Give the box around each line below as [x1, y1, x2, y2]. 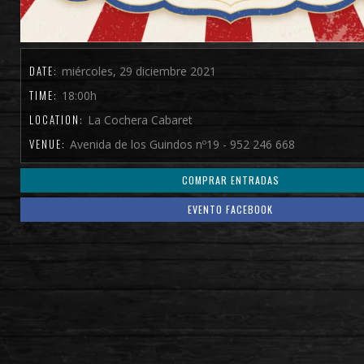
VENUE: [29, 136, 70, 153]
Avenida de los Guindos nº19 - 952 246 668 [70, 136, 295, 153]
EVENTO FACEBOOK [188, 202, 274, 217]
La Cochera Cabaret [88, 112, 193, 128]
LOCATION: [29, 111, 88, 128]
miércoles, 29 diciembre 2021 [62, 63, 216, 80]
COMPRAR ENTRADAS [181, 173, 279, 188]
